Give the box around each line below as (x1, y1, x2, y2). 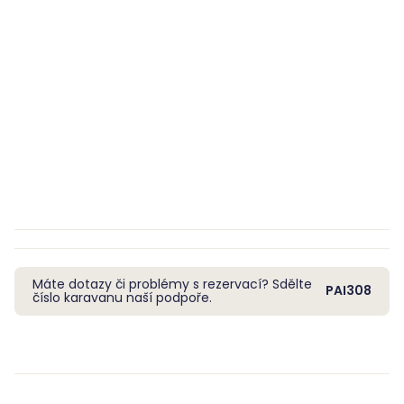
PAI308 (326, 281, 372, 300)
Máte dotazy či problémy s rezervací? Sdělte (32, 274, 312, 293)
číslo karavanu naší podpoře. (32, 288, 212, 307)
